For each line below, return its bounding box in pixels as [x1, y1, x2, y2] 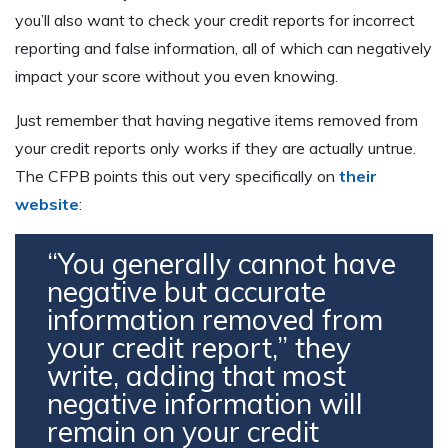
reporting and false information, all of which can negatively [15, 37, 432, 58]
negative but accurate [47, 273, 326, 309]
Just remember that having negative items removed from [15, 109, 418, 130]
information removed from [47, 301, 383, 337]
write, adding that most [47, 357, 346, 393]
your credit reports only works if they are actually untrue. [15, 137, 416, 158]
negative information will [47, 385, 363, 421]
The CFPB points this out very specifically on [15, 165, 339, 186]
